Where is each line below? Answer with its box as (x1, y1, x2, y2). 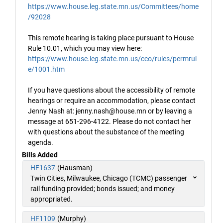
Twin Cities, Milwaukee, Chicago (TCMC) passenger (30, 174, 187, 183)
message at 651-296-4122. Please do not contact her (28, 117, 191, 126)
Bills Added (22, 151, 58, 159)
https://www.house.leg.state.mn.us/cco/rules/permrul (28, 55, 197, 63)
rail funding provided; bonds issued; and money (30, 185, 175, 193)
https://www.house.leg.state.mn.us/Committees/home (28, 2, 199, 11)
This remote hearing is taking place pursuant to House (28, 34, 194, 42)
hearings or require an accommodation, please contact (28, 97, 196, 105)
